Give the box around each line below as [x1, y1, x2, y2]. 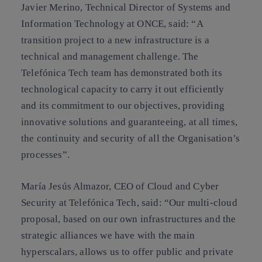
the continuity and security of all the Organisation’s [21, 133, 240, 144]
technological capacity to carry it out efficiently [21, 84, 225, 95]
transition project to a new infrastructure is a [21, 35, 209, 46]
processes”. [21, 149, 70, 160]
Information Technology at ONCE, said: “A [21, 18, 203, 29]
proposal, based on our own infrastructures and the [21, 213, 236, 225]
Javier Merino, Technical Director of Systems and [21, 2, 231, 13]
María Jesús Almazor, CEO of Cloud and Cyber [21, 180, 219, 192]
